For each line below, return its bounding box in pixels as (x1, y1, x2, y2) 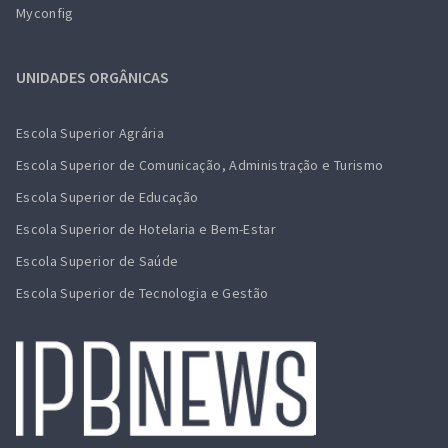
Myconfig (16, 4, 74, 22)
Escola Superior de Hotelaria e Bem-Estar (16, 220, 276, 238)
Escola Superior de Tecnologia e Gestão (16, 284, 269, 302)
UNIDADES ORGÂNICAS (16, 67, 169, 87)
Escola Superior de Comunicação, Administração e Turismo (16, 156, 384, 174)
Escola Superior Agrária (16, 124, 165, 142)
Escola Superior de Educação (16, 188, 199, 206)
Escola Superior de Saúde (16, 252, 179, 270)
